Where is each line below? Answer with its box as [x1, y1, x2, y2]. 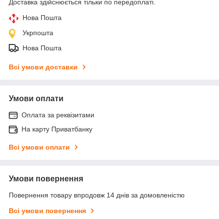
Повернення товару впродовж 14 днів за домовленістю [9, 191, 185, 199]
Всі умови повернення [9, 206, 86, 215]
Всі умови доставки [9, 63, 78, 71]
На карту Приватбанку [22, 125, 92, 133]
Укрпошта [22, 28, 53, 37]
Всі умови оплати [9, 143, 70, 151]
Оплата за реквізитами [22, 110, 94, 119]
